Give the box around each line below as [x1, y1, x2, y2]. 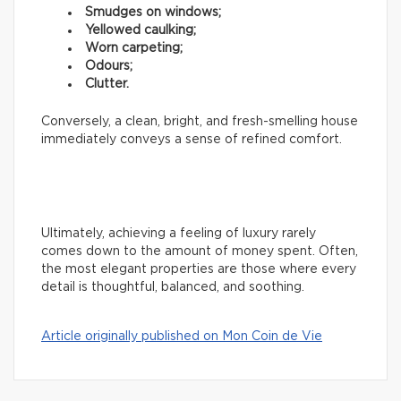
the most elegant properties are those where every [41, 262, 356, 276]
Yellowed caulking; [85, 23, 196, 37]
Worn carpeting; [85, 41, 183, 55]
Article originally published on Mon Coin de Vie [41, 329, 322, 343]
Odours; [85, 59, 132, 73]
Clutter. [85, 77, 129, 90]
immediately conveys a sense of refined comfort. [41, 132, 342, 146]
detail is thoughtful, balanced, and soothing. [41, 280, 304, 294]
